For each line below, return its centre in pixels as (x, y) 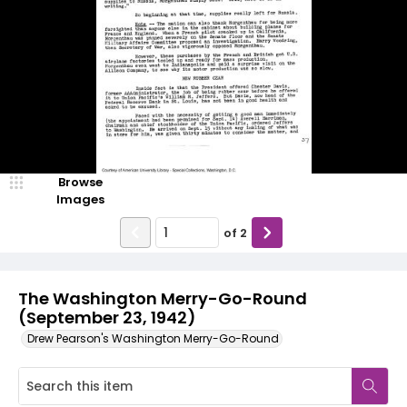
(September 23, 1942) (107, 318)
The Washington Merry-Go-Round (163, 298)
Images (80, 199)
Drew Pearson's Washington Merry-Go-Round (153, 338)
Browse (80, 182)
